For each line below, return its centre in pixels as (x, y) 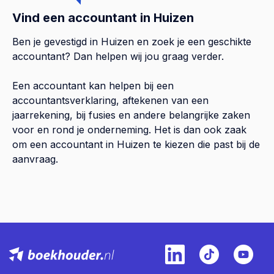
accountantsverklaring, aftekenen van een (110, 100)
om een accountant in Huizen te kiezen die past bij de (136, 144)
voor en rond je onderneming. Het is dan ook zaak (129, 129)
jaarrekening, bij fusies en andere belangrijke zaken (131, 115)
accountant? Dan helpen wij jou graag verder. (118, 56)
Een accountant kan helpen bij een (93, 85)
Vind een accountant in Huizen (103, 17)
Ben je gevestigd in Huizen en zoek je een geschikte (132, 41)
